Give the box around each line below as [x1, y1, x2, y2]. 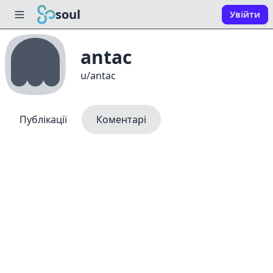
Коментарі [96, 113, 146, 126]
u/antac [80, 69, 116, 82]
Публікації [19, 113, 67, 126]
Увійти [230, 9, 260, 20]
